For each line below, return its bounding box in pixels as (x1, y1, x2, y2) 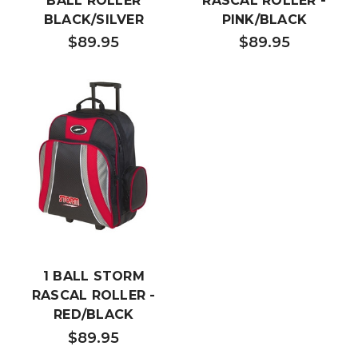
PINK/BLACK (221, 11, 307, 27)
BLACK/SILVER (43, 11, 144, 27)
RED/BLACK (54, 306, 134, 322)
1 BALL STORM (42, 268, 145, 284)
